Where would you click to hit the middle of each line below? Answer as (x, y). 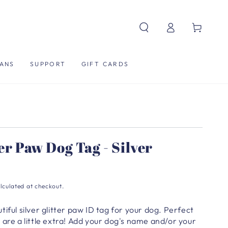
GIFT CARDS (105, 64)
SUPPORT (48, 64)
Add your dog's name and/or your (132, 221)
